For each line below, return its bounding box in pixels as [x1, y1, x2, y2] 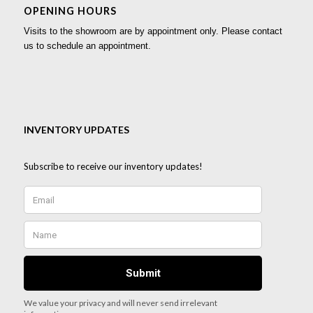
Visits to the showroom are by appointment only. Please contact [23, 26, 282, 37]
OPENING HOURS [23, 5, 117, 17]
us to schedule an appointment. [23, 41, 151, 52]
